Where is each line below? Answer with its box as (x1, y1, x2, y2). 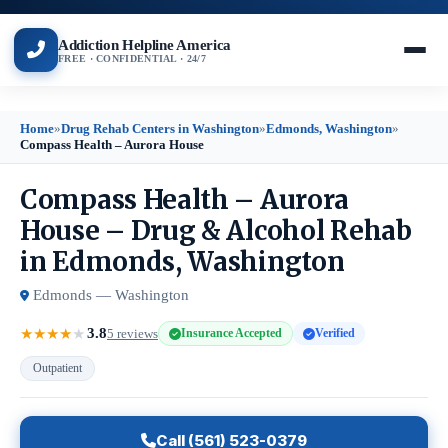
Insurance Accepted (181, 326, 282, 340)
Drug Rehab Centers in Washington (61, 121, 259, 136)
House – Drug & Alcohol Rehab (20, 214, 412, 247)
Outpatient (33, 361, 82, 375)
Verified (315, 326, 355, 340)
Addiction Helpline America (58, 36, 232, 53)
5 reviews (107, 325, 158, 341)
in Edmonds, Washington (20, 245, 345, 278)
